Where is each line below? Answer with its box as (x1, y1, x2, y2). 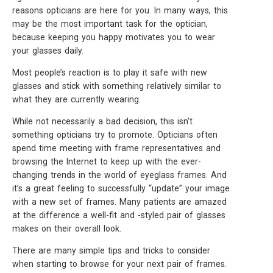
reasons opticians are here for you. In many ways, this (12, 5, 228, 15)
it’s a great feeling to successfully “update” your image (12, 183, 230, 193)
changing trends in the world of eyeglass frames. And (12, 170, 227, 180)
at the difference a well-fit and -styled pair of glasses (12, 210, 225, 220)
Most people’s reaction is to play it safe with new (12, 68, 207, 77)
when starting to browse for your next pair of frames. (12, 259, 227, 269)
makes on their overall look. (12, 224, 121, 233)
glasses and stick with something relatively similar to (12, 81, 221, 91)
